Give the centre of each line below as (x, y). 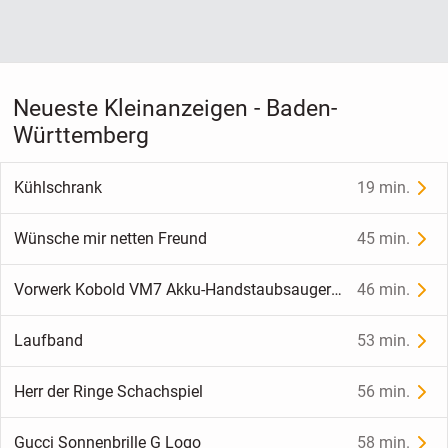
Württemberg (80, 135)
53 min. (384, 341)
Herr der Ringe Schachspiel (108, 392)
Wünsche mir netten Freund (110, 239)
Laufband (48, 341)
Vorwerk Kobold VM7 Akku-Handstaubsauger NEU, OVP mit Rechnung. (336, 290)
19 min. (384, 188)
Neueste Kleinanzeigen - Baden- (174, 108)
